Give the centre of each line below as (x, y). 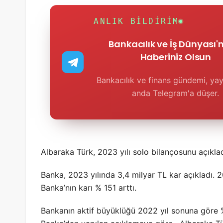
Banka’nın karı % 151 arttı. (89, 188)
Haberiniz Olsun (175, 57)
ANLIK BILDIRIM (136, 21)
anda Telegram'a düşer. (176, 93)
